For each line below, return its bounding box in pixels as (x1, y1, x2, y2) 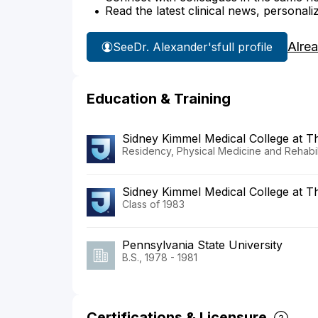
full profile (217, 39, 273, 54)
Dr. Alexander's (133, 39, 217, 54)
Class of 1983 (122, 198, 185, 211)
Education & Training (87, 90, 231, 108)
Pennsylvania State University (122, 238, 283, 253)
